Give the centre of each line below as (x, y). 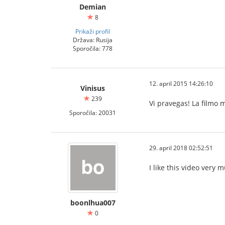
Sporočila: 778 (93, 48)
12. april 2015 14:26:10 (181, 83)
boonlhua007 (93, 203)
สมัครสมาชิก (169, 208)
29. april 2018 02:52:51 (181, 148)
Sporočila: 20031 (93, 113)
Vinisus (93, 88)
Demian (93, 7)
